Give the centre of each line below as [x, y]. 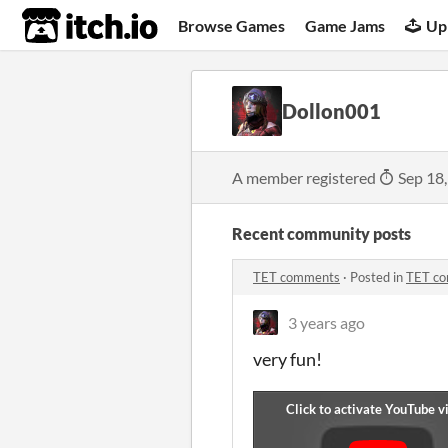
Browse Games [232, 25]
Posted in [378, 277]
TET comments [296, 277]
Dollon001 [331, 111]
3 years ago [326, 322]
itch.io [65, 26]
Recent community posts [321, 233]
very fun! [287, 359]
